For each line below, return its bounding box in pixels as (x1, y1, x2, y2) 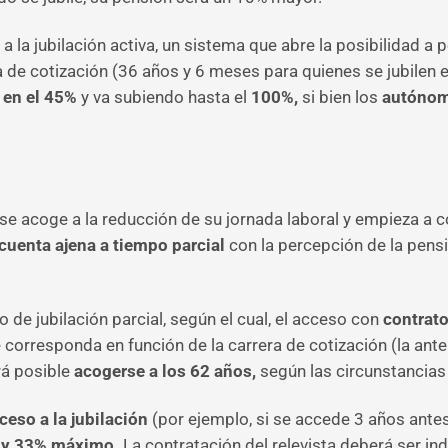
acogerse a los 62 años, (70, 361, 260, 381)
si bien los (302, 87, 378, 107)
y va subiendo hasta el (77, 87, 251, 107)
